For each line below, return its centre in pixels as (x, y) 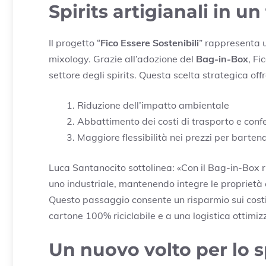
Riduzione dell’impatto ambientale (153, 105)
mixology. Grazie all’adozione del (122, 58)
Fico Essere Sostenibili (150, 42)
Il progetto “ (75, 42)
